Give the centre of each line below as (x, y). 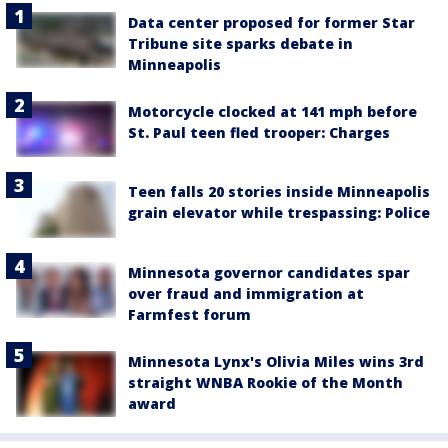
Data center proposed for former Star (271, 22)
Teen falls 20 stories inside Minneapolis (279, 192)
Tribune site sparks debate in (240, 43)
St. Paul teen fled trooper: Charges (259, 132)
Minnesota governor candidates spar (269, 272)
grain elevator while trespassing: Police (279, 213)
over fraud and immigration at (246, 293)
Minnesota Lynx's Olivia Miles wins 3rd (276, 361)
